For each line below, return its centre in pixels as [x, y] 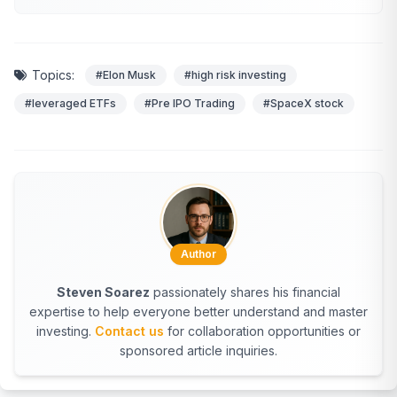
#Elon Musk [126, 74]
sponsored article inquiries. [198, 350]
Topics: [53, 74]
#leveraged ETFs [70, 103]
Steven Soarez [103, 292]
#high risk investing [235, 74]
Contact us [129, 331]
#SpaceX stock [304, 103]
